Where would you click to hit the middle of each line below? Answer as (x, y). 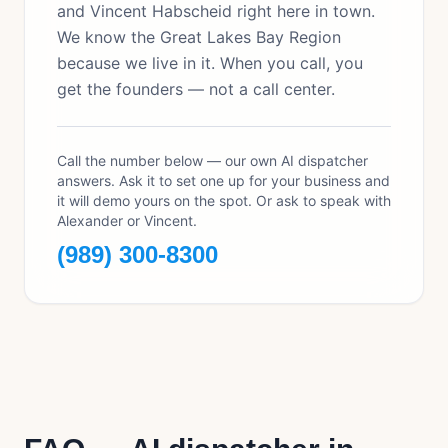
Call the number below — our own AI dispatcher (212, 160)
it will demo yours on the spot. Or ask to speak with (224, 200)
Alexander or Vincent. (127, 220)
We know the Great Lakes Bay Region (199, 37)
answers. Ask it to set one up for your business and (223, 180)
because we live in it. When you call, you (210, 63)
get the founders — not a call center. (196, 89)
